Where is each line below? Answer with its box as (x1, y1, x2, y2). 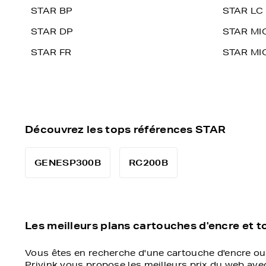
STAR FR (31, 47, 72, 58)
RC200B (129, 157, 168, 168)
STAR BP (31, 5, 73, 16)
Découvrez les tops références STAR (25, 123, 226, 135)
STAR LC (222, 5, 264, 16)
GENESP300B (34, 157, 101, 168)
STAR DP (31, 26, 74, 37)
